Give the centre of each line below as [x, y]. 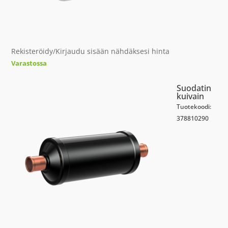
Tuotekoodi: [194, 107]
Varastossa [29, 63]
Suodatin [194, 88]
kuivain [191, 96]
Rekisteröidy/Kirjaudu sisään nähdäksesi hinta [91, 51]
